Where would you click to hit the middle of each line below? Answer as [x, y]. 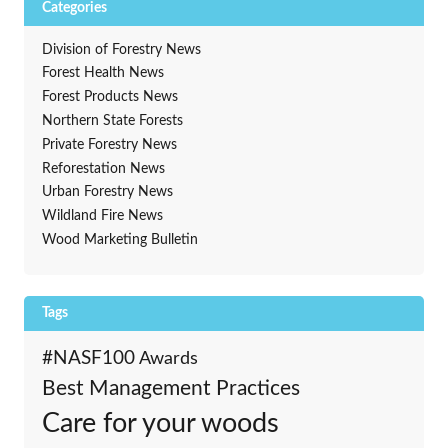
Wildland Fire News [102, 216]
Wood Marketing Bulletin [119, 239]
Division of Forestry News [121, 49]
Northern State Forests [112, 120]
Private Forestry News [109, 144]
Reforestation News [103, 168]
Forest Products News [109, 97]
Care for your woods [160, 423]
